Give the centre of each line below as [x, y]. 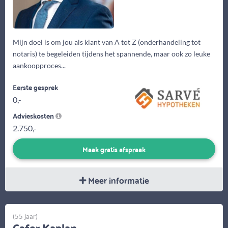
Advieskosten [34, 116]
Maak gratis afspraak [114, 149]
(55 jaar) [25, 216]
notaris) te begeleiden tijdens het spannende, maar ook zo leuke [111, 54]
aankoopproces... [39, 66]
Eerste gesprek [35, 87]
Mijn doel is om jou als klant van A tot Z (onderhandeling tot [107, 42]
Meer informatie [117, 180]
